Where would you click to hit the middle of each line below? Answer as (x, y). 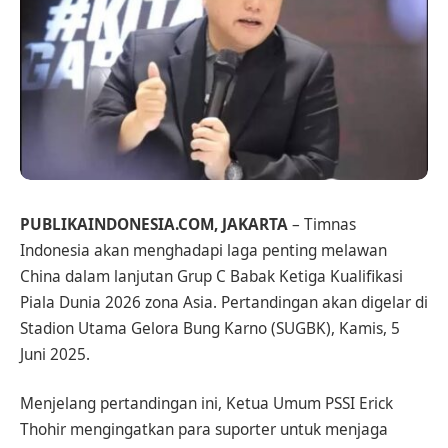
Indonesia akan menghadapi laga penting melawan (203, 250)
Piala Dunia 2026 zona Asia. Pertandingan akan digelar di (224, 302)
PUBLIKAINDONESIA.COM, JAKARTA (154, 224)
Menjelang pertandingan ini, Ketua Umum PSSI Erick (206, 404)
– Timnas (322, 224)
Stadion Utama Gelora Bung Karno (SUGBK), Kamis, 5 (210, 328)
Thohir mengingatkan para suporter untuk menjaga (204, 430)
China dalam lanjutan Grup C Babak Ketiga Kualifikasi (211, 276)
